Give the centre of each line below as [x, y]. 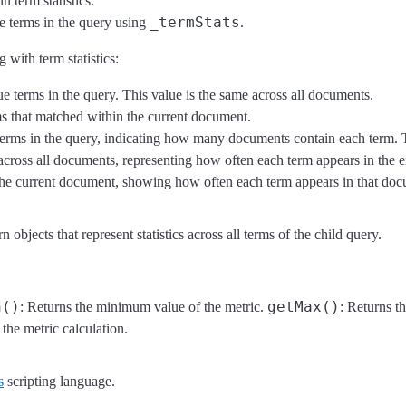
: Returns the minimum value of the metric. [144, 306]
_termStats [195, 22]
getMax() [304, 306]
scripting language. [59, 381]
